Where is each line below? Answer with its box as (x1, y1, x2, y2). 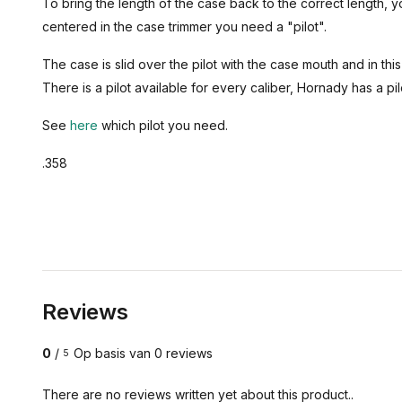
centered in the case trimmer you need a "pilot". (42, 19, 327, 34)
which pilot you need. (98, 118, 228, 133)
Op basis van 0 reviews (74, 345, 213, 361)
